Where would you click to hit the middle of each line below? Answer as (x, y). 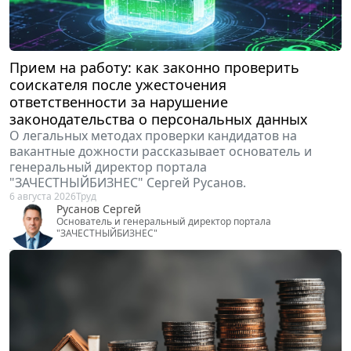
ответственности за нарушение (119, 102)
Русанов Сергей (99, 209)
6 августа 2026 (43, 197)
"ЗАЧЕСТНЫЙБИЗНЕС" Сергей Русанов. (128, 183)
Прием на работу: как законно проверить (154, 68)
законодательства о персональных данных (159, 119)
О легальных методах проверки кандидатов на (153, 136)
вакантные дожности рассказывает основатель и (161, 152)
